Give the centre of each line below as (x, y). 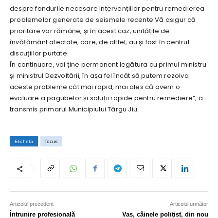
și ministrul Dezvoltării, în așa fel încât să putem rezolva (99, 76)
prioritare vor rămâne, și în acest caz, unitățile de (90, 31)
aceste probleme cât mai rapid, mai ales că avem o (95, 87)
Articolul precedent (32, 204)
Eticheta (24, 142)
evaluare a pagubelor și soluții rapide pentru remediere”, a (106, 98)
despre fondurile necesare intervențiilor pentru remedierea (107, 9)
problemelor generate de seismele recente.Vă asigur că (103, 20)
